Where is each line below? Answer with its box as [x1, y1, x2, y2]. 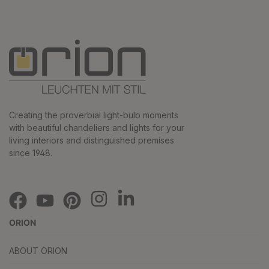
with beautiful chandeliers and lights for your [9, 122, 184, 133]
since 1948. [9, 148, 52, 158]
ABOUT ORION [9, 246, 67, 256]
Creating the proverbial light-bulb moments [9, 110, 178, 120]
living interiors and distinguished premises [9, 135, 174, 145]
